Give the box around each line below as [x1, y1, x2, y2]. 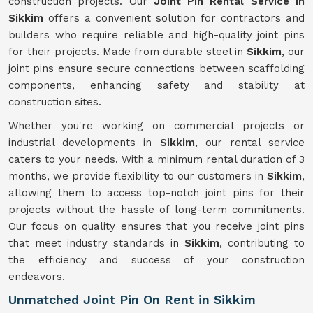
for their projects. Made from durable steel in [8, 45, 247, 58]
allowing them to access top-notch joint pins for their [8, 187, 305, 199]
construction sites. [8, 96, 101, 108]
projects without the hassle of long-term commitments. [8, 203, 305, 216]
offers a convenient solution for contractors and [43, 12, 305, 24]
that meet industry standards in [8, 237, 184, 249]
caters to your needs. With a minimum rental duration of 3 [8, 153, 305, 166]
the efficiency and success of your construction [8, 254, 305, 266]
